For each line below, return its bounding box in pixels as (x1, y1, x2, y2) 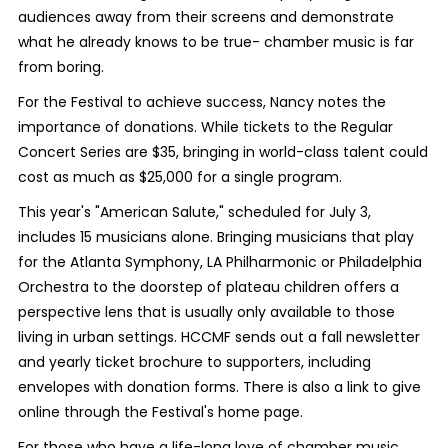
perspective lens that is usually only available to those (17, 302, 395, 323)
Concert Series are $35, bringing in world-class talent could (17, 142, 428, 163)
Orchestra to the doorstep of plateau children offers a (17, 277, 399, 298)
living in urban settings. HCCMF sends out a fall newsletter (17, 327, 420, 348)
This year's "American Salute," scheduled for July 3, (17, 202, 371, 223)
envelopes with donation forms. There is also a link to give (17, 377, 421, 398)
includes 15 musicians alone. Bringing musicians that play (17, 227, 414, 248)
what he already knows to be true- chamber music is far (17, 32, 414, 53)
